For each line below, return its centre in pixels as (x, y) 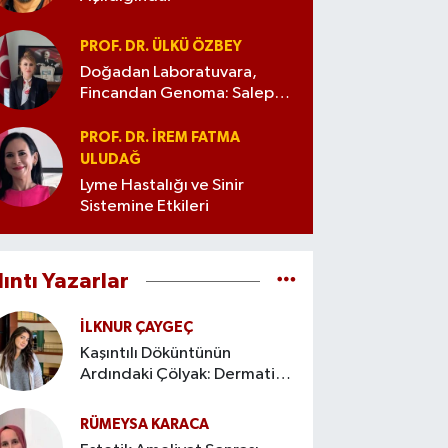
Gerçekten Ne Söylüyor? (172, 115)
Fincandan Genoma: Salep (177, 94)
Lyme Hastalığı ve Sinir (162, 186)
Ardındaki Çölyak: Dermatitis (187, 375)
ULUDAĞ (111, 160)
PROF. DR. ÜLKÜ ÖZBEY (161, 46)
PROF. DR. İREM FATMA (160, 138)
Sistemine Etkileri (145, 207)
